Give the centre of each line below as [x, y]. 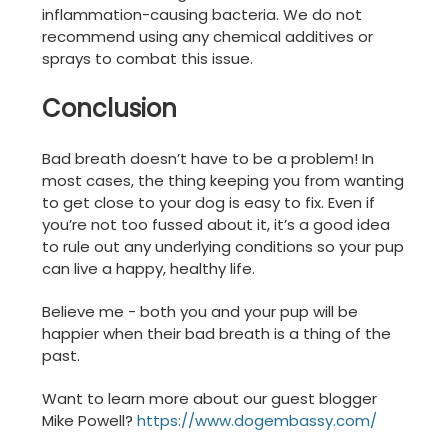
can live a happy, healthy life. [148, 268]
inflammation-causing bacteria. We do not [202, 14]
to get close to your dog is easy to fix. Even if [208, 202]
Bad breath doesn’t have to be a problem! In [208, 158]
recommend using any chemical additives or [207, 36]
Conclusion [109, 108]
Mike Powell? [89, 420]
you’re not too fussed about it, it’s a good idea [216, 224]
